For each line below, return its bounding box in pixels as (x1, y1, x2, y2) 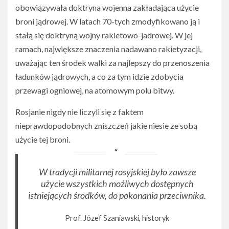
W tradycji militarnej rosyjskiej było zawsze (38, 166, 196, 177)
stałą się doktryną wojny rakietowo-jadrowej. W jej (15, 30, 193, 40)
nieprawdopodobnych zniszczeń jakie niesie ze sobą (15, 120, 197, 130)
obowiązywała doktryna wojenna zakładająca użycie (15, 2, 199, 12)
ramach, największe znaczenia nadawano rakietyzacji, (15, 43, 201, 54)
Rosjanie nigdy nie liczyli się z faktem (15, 106, 144, 117)
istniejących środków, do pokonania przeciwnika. (28, 189, 207, 201)
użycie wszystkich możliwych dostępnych (40, 177, 194, 189)
